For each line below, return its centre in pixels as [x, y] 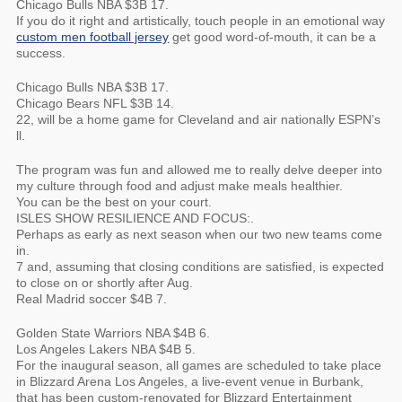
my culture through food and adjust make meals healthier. [180, 186]
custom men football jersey [93, 37]
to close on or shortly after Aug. [105, 283]
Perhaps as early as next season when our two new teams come [200, 234]
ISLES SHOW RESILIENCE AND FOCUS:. [135, 218]
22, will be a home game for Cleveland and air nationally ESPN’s [199, 119]
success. [41, 53]
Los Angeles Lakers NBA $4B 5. [106, 349]
